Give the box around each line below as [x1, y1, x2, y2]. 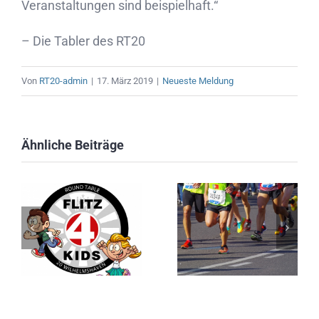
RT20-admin [39, 75, 88, 86]
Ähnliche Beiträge [21, 137, 124, 152]
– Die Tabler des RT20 [21, 33, 145, 48]
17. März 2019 [97, 75, 153, 86]
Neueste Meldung [162, 75, 234, 86]
